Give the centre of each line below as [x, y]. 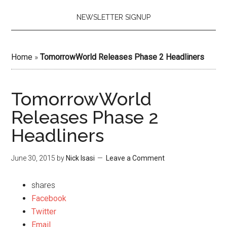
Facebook [49, 198]
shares [44, 185]
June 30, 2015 [33, 158]
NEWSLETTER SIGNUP [113, 17]
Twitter [44, 212]
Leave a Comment [136, 158]
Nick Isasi [81, 158]
